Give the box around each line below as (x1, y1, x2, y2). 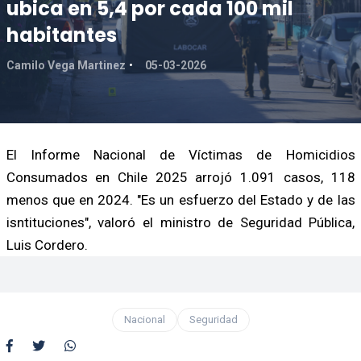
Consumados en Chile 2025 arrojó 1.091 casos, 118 (6, 168, 355, 185)
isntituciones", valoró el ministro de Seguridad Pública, (6, 214, 355, 230)
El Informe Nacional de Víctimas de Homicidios (6, 146, 355, 163)
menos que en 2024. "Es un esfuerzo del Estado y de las (6, 191, 355, 208)
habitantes (6, 21, 117, 48)
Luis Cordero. (6, 236, 88, 253)
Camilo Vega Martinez (6, 58, 126, 72)
